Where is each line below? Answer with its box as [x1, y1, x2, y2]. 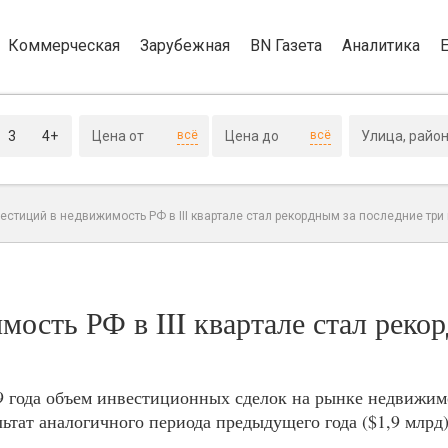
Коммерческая [8, 35, 120, 55]
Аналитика [342, 35, 420, 55]
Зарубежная [140, 35, 230, 55]
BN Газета [250, 35, 322, 55]
